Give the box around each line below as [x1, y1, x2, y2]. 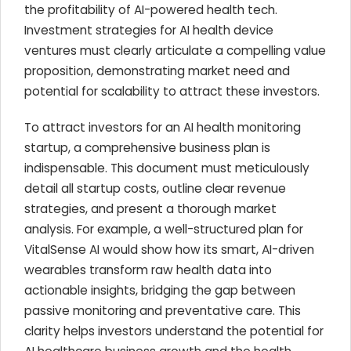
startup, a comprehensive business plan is [24, 139, 270, 156]
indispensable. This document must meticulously [24, 160, 309, 176]
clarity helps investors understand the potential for [24, 323, 324, 339]
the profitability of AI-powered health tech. [24, 2, 277, 18]
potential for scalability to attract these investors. [24, 83, 320, 100]
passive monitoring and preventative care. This [24, 302, 301, 319]
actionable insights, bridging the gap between [24, 282, 295, 299]
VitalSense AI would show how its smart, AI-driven [24, 241, 314, 258]
